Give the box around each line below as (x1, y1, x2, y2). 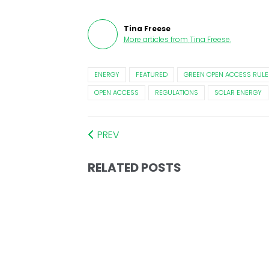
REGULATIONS (154, 88, 198, 98)
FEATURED (135, 70, 168, 80)
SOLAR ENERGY (214, 88, 262, 98)
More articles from (123, 34, 188, 45)
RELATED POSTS (87, 159, 181, 177)
